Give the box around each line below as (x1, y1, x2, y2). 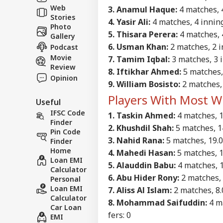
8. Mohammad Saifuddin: (108, 197, 207, 208)
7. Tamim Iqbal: (108, 53, 170, 65)
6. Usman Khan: (108, 41, 168, 52)
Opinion (50, 73, 78, 83)
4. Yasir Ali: (108, 16, 150, 27)
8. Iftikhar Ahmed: (108, 66, 181, 77)
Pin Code (50, 126, 81, 136)
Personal (50, 174, 81, 184)
